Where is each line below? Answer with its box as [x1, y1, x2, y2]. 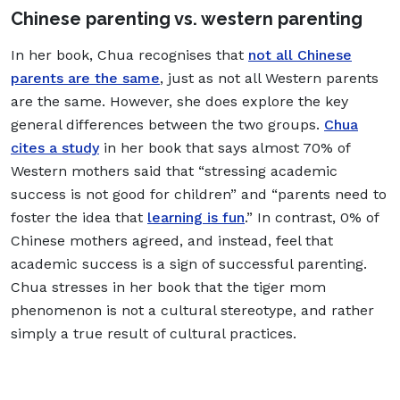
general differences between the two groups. [11, 115, 324, 133]
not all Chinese [248, 46, 352, 63]
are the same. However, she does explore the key [11, 92, 348, 110]
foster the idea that [11, 208, 147, 226]
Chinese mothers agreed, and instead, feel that [11, 231, 333, 249]
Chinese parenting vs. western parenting [11, 7, 367, 29]
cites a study [11, 138, 99, 156]
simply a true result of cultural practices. [11, 324, 296, 342]
